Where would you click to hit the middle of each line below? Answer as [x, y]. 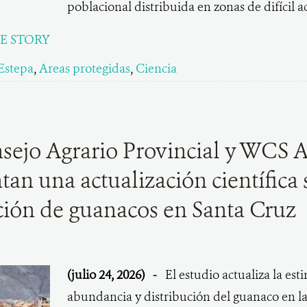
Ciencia [156, 69]
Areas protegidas [84, 69]
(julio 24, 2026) [107, 275]
